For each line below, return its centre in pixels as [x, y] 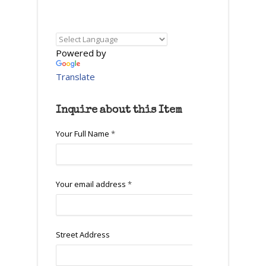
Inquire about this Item [119, 110]
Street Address [83, 235]
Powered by [81, 53]
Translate [75, 77]
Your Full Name [83, 134]
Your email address [92, 184]
